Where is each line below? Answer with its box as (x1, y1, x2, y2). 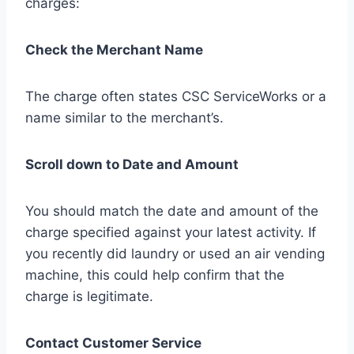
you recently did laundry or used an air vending (25, 245, 325, 262)
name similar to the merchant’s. (25, 109, 224, 126)
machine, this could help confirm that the (25, 266, 284, 283)
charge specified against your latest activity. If (25, 224, 316, 240)
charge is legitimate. (25, 288, 153, 304)
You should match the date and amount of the (25, 202, 318, 219)
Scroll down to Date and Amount (25, 156, 239, 172)
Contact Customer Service (25, 334, 201, 351)
